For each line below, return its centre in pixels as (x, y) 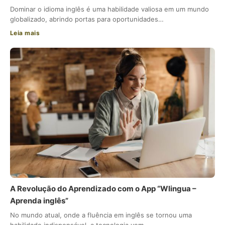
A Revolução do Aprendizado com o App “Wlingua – (103, 189)
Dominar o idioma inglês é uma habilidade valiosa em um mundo (109, 9)
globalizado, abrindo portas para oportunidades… (87, 19)
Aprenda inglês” (39, 201)
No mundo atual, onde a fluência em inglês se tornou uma (101, 215)
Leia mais (25, 33)
